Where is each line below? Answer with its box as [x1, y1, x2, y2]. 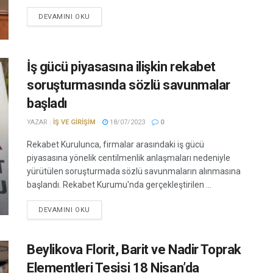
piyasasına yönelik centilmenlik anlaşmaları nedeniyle [27, 153, 230, 163]
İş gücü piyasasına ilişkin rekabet [27, 59, 216, 75]
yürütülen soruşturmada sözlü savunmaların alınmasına [27, 166, 241, 177]
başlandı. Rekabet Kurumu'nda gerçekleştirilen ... [27, 180, 211, 190]
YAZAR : [27, 118, 53, 127]
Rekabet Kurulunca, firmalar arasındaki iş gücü [27, 140, 204, 150]
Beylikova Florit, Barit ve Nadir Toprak [27, 242, 241, 258]
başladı [27, 96, 68, 112]
